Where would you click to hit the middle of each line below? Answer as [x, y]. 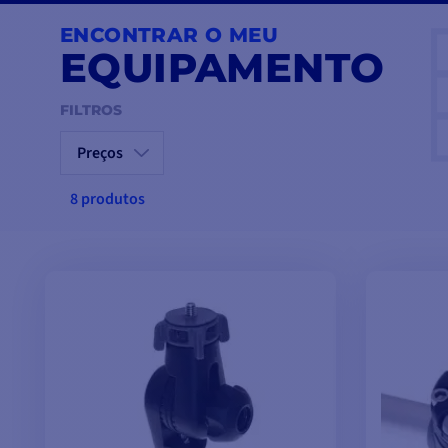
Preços [100, 153]
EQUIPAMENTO [222, 68]
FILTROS [91, 110]
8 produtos [107, 199]
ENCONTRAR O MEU [169, 35]
